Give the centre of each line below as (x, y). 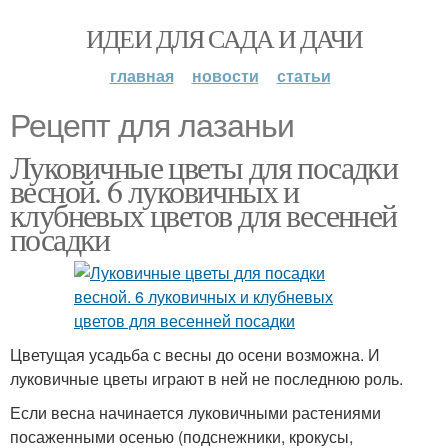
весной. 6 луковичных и (154, 190)
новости (225, 75)
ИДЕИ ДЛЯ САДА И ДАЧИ (224, 38)
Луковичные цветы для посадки (204, 166)
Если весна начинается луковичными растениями (195, 412)
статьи (303, 75)
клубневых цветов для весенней (203, 214)
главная (141, 75)
